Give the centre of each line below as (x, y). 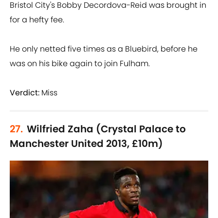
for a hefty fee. (37, 20)
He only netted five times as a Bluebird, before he (104, 49)
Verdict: (25, 93)
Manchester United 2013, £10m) (86, 144)
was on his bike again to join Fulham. (80, 64)
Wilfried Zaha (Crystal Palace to (106, 129)
